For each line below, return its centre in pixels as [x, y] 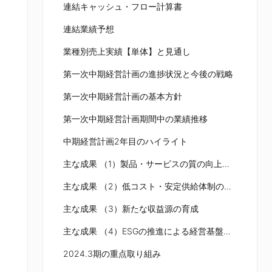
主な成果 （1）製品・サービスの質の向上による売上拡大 [226, 164]
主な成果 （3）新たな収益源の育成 [131, 209]
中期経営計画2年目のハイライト [125, 141]
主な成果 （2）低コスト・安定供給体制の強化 [227, 186]
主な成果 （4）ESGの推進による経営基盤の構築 [227, 231]
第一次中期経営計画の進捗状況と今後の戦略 [148, 74]
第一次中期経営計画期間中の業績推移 [135, 119]
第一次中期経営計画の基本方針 [122, 96]
